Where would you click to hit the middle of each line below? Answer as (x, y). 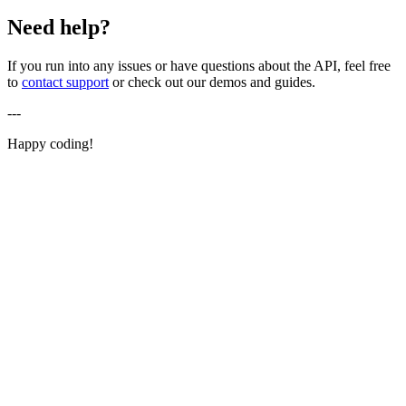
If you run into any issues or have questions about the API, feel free (199, 65)
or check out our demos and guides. (212, 82)
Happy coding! (50, 143)
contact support (65, 82)
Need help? (59, 27)
